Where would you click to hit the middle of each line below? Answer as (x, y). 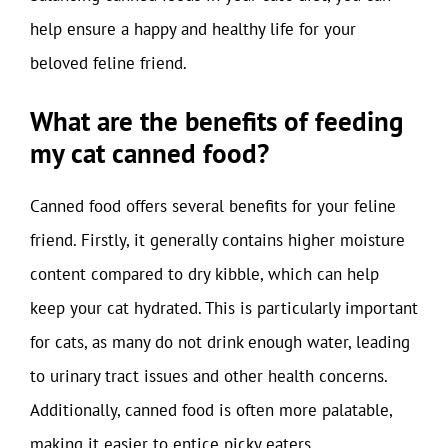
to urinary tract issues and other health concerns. (208, 376)
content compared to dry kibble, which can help (204, 274)
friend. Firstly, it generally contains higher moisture (217, 240)
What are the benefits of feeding (216, 121)
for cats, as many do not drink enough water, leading (220, 342)
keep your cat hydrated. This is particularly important (224, 308)
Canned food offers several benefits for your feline (213, 206)
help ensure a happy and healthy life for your (193, 28)
